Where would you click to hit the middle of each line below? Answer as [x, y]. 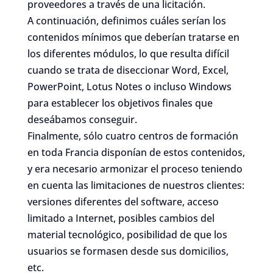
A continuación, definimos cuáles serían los [126, 20]
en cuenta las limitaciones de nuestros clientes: [136, 185]
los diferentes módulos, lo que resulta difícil [128, 53]
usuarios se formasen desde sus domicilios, [128, 251]
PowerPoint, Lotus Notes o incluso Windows [129, 86]
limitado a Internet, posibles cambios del [121, 218]
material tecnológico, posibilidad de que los [127, 234]
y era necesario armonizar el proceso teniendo [135, 168]
